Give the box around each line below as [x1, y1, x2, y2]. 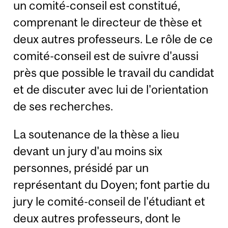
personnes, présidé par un [13, 161, 149, 175]
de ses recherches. [13, 99, 113, 113]
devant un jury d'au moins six [13, 144, 163, 158]
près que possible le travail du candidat [13, 65, 215, 79]
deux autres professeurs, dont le [13, 211, 181, 225]
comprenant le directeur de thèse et [13, 15, 203, 29]
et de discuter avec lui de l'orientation [13, 82, 209, 96]
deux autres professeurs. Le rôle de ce [13, 32, 213, 46]
